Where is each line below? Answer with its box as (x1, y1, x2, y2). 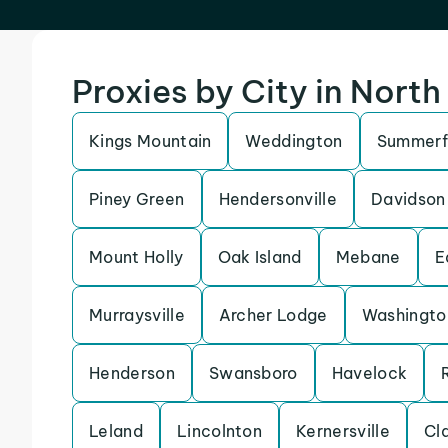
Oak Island (217, 247, 302, 267)
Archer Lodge (218, 305, 328, 325)
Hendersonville (218, 189, 338, 209)
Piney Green (89, 189, 185, 209)
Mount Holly (89, 247, 184, 267)
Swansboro (208, 363, 298, 383)
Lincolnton (176, 421, 263, 441)
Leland (89, 421, 143, 441)
